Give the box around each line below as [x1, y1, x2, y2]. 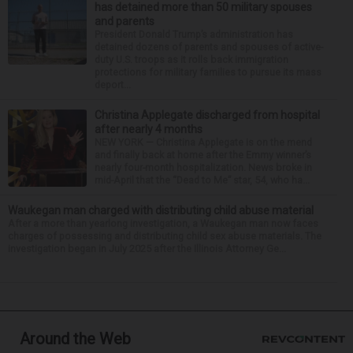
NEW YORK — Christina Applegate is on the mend [95, 136, 312, 148]
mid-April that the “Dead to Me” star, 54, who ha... [95, 173, 310, 186]
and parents [95, 14, 154, 28]
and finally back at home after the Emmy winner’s [95, 148, 311, 161]
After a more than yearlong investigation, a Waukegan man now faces [8, 217, 318, 229]
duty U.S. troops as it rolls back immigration [95, 53, 288, 65]
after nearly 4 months [95, 122, 203, 136]
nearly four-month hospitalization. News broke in [95, 161, 312, 173]
